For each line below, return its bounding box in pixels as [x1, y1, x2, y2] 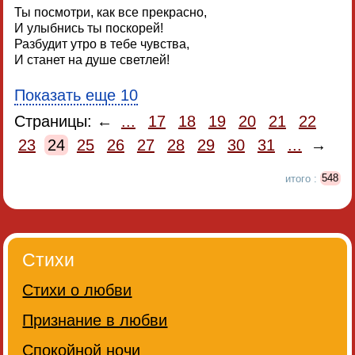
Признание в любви [22, 311, 168, 329]
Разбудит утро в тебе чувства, [13, 37, 189, 52]
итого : [284, 172, 320, 185]
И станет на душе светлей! [13, 53, 170, 67]
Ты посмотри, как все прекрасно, [13, 6, 207, 20]
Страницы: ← [13, 112, 117, 130]
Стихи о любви [22, 281, 132, 299]
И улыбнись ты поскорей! [13, 21, 163, 36]
